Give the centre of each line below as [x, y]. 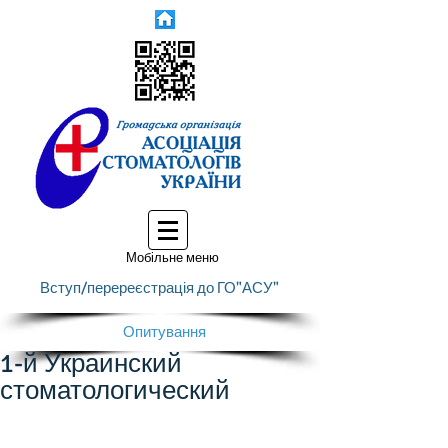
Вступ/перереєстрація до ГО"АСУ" [159, 288]
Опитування [164, 332]
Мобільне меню [172, 258]
